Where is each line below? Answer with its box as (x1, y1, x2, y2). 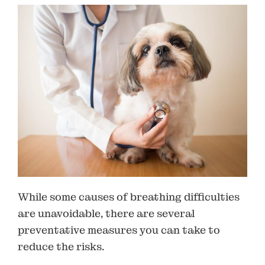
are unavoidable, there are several (18, 206, 195, 220)
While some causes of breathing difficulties (18, 189, 240, 203)
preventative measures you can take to (18, 222, 220, 237)
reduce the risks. (18, 239, 104, 253)
